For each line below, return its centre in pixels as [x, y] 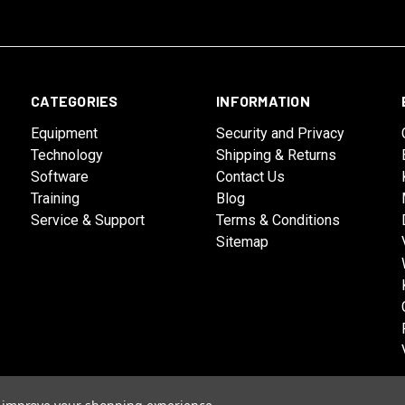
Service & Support [88, 221]
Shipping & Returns [277, 155]
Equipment [65, 134]
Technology [67, 155]
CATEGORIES [75, 101]
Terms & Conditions [278, 221]
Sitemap [243, 242]
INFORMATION [263, 101]
